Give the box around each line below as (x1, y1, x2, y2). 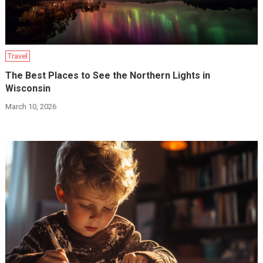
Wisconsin (5, 83, 51, 94)
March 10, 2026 (5, 102, 57, 111)
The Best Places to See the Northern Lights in (5, 70, 211, 81)
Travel (8, 52, 28, 60)
